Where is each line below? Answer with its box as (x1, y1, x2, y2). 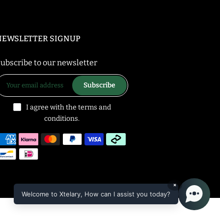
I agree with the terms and (26, 103, 111, 111)
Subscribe (83, 81, 115, 89)
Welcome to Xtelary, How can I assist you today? (21, 190, 170, 198)
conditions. (44, 114, 80, 123)
